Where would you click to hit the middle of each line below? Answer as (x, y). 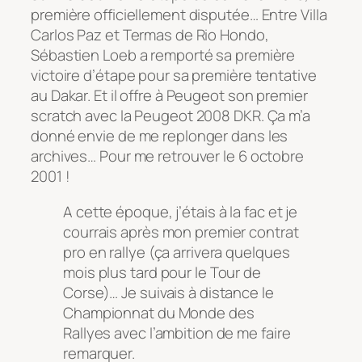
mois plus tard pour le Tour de (162, 272)
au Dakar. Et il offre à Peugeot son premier (169, 96)
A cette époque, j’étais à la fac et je (181, 211)
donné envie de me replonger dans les (160, 136)
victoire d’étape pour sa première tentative (174, 76)
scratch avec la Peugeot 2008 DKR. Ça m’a (170, 116)
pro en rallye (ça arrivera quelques (177, 252)
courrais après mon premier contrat (181, 232)
